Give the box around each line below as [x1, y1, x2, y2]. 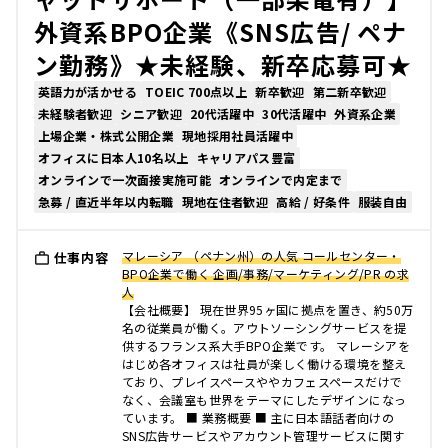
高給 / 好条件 [276, 193, 351, 210]
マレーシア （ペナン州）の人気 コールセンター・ [122, 247, 401, 264]
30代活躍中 [262, 105, 327, 122]
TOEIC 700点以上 [144, 83, 248, 100]
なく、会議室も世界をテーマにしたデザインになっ [122, 391, 407, 408]
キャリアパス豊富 [196, 149, 296, 166]
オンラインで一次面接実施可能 [38, 171, 212, 188]
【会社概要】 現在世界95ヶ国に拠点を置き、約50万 [122, 301, 414, 318]
